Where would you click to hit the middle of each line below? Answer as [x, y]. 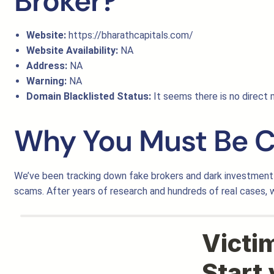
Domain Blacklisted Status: [89, 96]
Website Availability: [72, 50]
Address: [47, 66]
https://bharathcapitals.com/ [130, 35]
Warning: [46, 81]
